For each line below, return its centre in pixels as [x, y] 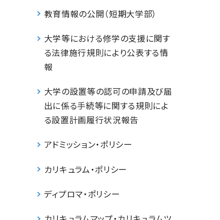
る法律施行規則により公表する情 [106, 52]
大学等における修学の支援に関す [107, 38]
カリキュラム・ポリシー [86, 169]
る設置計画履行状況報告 [91, 120]
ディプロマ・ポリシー [82, 193]
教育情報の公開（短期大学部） [101, 13]
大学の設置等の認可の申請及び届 [108, 91]
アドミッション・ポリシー [88, 144]
